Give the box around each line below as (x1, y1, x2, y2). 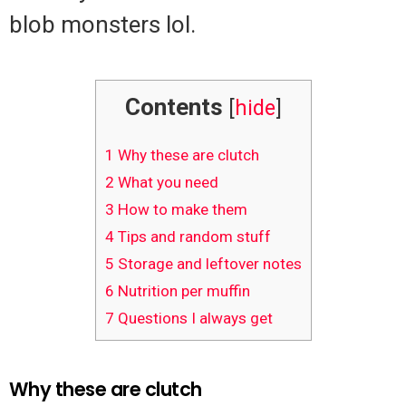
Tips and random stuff (113, 227, 271, 246)
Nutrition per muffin (113, 281, 250, 300)
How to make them (113, 199, 247, 218)
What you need (113, 172, 218, 191)
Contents (124, 93, 223, 121)
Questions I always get (113, 308, 273, 327)
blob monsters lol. (9, 11, 196, 39)
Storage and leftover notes (113, 254, 302, 273)
